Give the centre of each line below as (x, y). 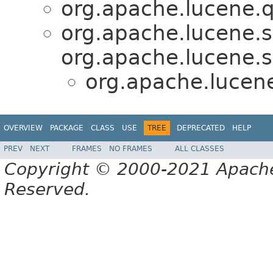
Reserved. (47, 190)
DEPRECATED (201, 128)
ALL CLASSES (200, 149)
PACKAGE (67, 128)
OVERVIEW (23, 128)
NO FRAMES (131, 149)
